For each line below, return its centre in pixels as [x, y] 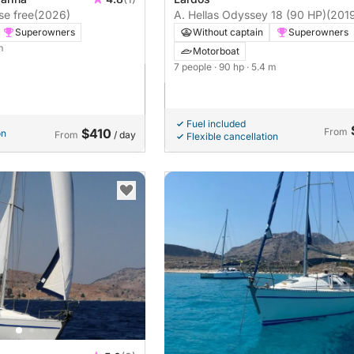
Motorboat [216, 51]
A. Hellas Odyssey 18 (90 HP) [250, 15]
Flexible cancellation [232, 137]
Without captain [228, 32]
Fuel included [216, 124]
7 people [194, 67]
